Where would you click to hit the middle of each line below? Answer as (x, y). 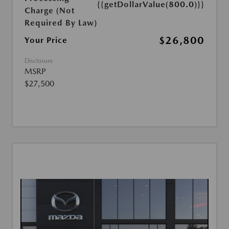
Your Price (46, 40)
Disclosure (39, 61)
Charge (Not (50, 10)
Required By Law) (61, 22)
